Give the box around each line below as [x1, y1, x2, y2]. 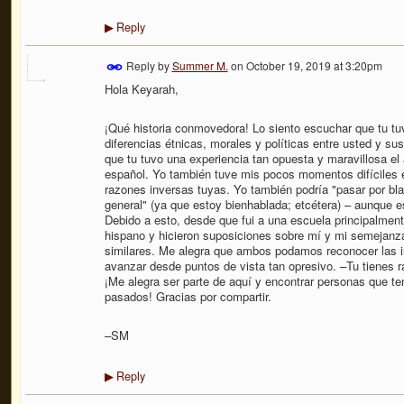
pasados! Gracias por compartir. [104, 288, 271, 306]
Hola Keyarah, [104, 79, 179, 97]
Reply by [123, 57, 172, 73]
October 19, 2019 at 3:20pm [245, 57, 382, 73]
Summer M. [171, 57, 228, 73]
